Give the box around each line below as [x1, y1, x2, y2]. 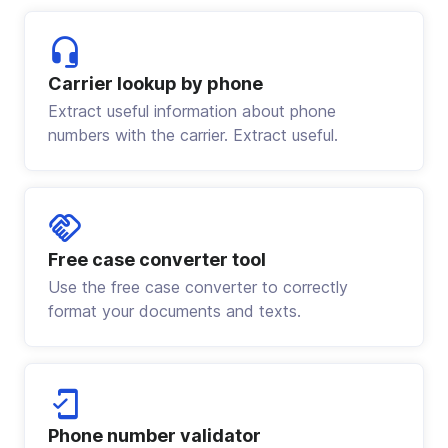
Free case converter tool [48, 249, 266, 271]
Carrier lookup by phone [48, 73, 263, 95]
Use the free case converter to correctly [48, 277, 348, 298]
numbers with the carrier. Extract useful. [48, 125, 338, 146]
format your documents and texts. [48, 301, 301, 322]
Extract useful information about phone [48, 101, 336, 122]
